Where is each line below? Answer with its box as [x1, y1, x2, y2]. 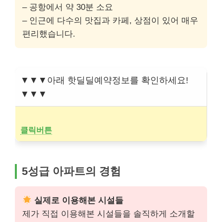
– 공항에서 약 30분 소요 [22, 2, 113, 12]
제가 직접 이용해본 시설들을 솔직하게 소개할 [22, 209, 195, 219]
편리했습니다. [22, 29, 75, 39]
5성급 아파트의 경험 [22, 165, 121, 177]
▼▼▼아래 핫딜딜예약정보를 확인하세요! [20, 75, 188, 85]
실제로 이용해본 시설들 [32, 195, 124, 205]
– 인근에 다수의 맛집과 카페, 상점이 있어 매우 [22, 15, 198, 25]
